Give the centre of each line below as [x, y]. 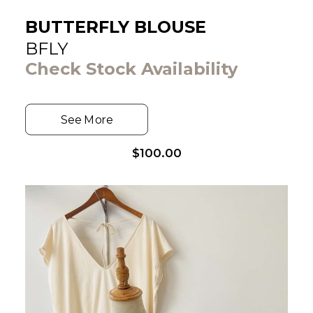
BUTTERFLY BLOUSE [116, 27]
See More [87, 119]
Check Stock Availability [131, 69]
